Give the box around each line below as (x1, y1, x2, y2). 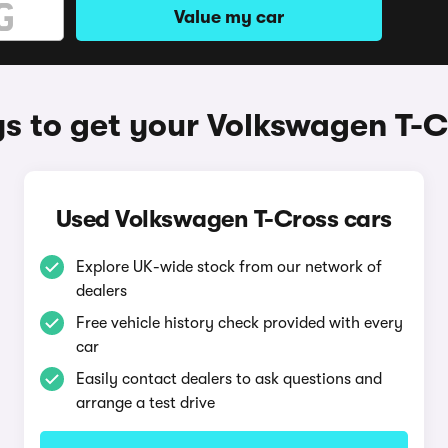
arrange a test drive (75, 394, 215, 412)
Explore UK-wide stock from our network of (75, 258, 382, 276)
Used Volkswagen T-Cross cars (55, 205, 392, 233)
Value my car (174, 7, 284, 27)
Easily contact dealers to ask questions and (75, 370, 382, 388)
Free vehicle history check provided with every (75, 314, 403, 332)
